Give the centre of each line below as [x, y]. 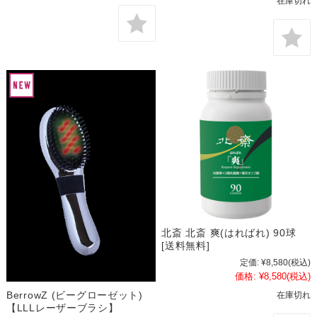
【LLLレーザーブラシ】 [62, 307]
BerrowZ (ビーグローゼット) [80, 295]
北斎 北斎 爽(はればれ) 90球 [229, 233]
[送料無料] [186, 246]
